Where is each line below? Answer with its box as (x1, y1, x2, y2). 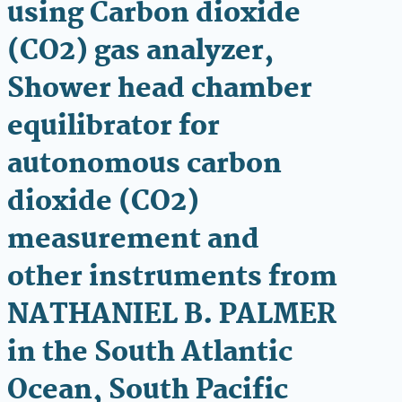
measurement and (7, 218, 259, 262)
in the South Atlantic (7, 331, 293, 375)
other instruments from (7, 256, 337, 300)
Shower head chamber (7, 67, 312, 111)
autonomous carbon (7, 143, 282, 187)
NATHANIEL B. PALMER (7, 293, 336, 337)
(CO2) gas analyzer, (7, 30, 274, 74)
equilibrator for (7, 105, 220, 149)
